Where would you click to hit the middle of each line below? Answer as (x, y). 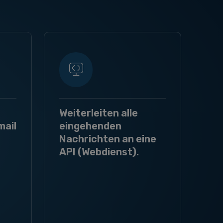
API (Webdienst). (99, 152)
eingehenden (90, 126)
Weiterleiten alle (99, 113)
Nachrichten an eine (108, 139)
